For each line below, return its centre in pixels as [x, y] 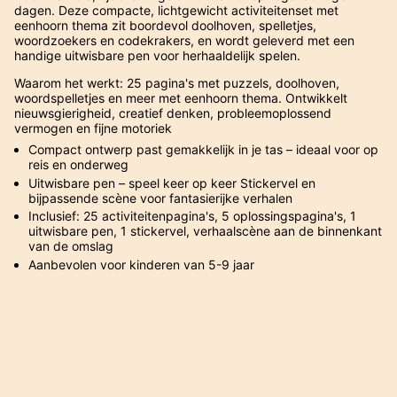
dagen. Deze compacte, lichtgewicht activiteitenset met [176, 11]
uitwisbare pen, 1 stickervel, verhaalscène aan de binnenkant [205, 231]
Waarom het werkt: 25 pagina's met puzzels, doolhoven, [177, 83]
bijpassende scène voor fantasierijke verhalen [160, 198]
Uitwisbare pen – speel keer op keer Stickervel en [172, 183]
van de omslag [71, 246]
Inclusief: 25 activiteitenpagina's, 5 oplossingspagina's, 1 [192, 216]
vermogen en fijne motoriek [95, 128]
